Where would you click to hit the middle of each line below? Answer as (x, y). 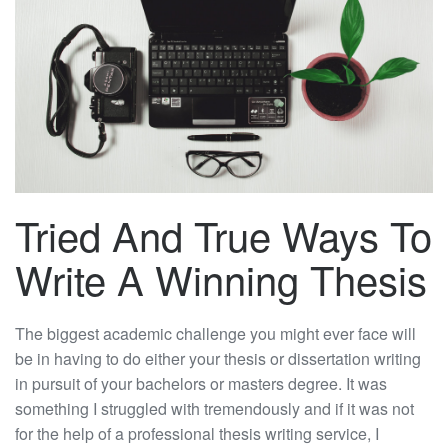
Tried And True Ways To (223, 234)
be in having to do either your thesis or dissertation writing (218, 358)
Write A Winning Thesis (221, 278)
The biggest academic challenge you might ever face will (215, 333)
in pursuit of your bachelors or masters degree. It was (201, 383)
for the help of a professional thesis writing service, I (197, 433)
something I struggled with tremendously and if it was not (214, 408)
